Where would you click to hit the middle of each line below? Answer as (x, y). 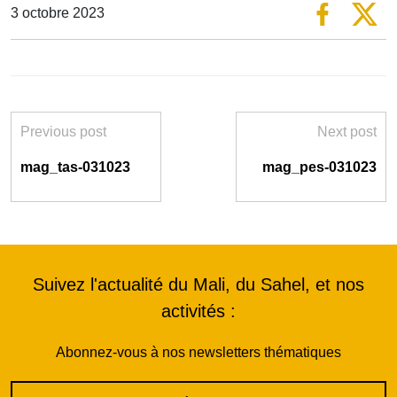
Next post (347, 132)
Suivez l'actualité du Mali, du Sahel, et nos (198, 285)
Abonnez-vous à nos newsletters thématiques (198, 353)
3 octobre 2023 (58, 12)
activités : (198, 311)
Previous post (63, 132)
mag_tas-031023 (75, 167)
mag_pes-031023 (319, 167)
